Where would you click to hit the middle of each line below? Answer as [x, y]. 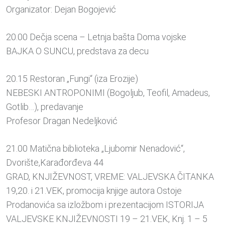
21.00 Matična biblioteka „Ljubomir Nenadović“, [95, 149]
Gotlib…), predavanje [45, 107]
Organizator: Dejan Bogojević [61, 10]
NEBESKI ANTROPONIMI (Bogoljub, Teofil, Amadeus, [108, 93]
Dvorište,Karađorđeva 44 [55, 163]
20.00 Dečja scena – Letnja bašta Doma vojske [96, 37]
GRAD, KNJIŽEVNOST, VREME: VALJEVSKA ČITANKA [110, 177]
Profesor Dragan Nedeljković [62, 121]
